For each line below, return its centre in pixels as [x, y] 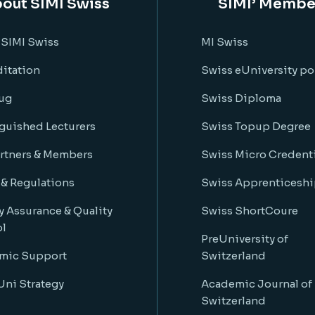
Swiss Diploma [241, 98]
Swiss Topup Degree [256, 126]
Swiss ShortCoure [250, 211]
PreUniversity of [245, 239]
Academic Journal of [257, 284]
